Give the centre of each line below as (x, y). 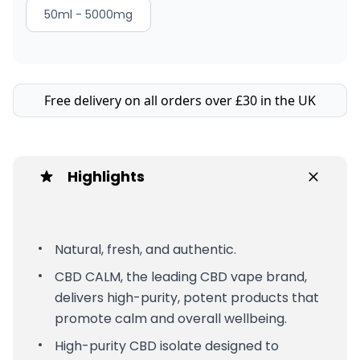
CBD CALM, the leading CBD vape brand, (181, 276)
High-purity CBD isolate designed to (167, 346)
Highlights (106, 176)
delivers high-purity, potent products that (187, 297)
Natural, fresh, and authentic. (145, 249)
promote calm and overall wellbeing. (171, 318)
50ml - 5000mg (88, 14)
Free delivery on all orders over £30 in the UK (180, 100)
